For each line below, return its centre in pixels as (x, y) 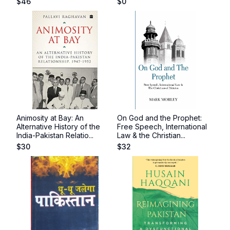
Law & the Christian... (151, 135)
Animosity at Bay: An (50, 118)
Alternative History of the (58, 127)
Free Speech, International (162, 127)
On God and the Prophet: (159, 118)
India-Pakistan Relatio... (55, 135)
